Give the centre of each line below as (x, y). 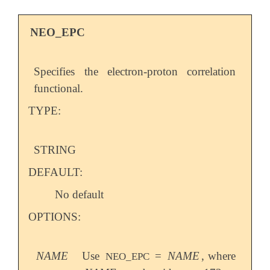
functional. (59, 88)
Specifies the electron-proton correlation (135, 71)
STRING (55, 149)
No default (80, 194)
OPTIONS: (54, 216)
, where (218, 256)
